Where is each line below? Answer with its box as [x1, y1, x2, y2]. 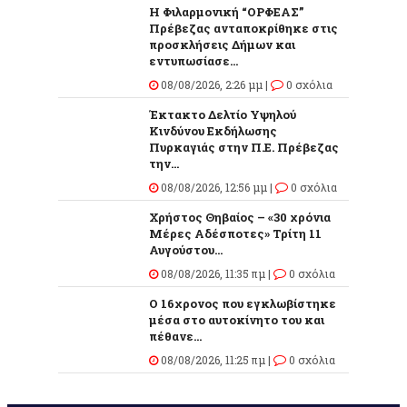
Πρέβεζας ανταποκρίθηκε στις [149, 19, 338, 36]
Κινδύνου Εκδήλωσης [149, 122, 277, 139]
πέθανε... [149, 327, 202, 344]
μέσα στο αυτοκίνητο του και [149, 311, 324, 328]
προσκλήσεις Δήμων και [149, 35, 295, 53]
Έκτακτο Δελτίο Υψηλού [149, 105, 296, 123]
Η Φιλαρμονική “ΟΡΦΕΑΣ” [149, 3, 303, 20]
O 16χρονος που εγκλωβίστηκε [149, 294, 336, 312]
